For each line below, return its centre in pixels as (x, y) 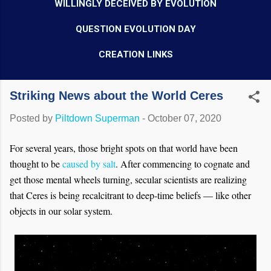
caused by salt (89, 164)
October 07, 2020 (184, 118)
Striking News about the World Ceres (116, 96)
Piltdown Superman (97, 118)
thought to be (36, 164)
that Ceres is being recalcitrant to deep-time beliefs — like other (130, 195)
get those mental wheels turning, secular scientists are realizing (128, 179)
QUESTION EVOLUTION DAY (135, 29)
